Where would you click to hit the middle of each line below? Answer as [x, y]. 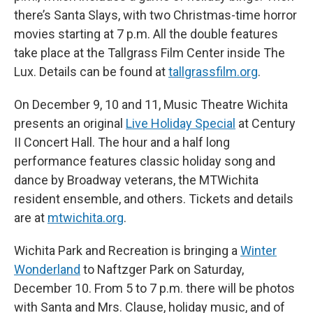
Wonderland [47, 269]
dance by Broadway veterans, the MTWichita [136, 180]
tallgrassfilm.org [213, 71]
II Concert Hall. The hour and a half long [122, 142]
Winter [259, 250]
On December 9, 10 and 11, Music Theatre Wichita [151, 104]
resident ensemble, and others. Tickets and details [154, 198]
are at [31, 217]
